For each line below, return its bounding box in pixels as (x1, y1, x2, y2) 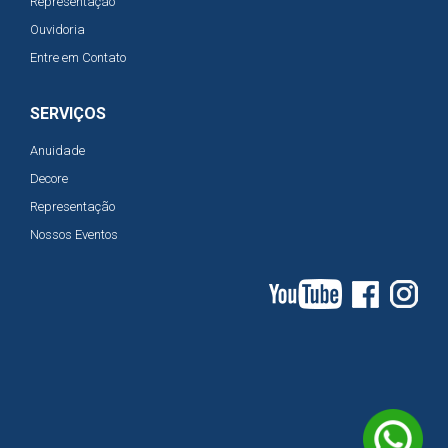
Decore (30, 170, 68, 186)
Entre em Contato (30, 49, 126, 65)
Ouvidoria (30, 21, 85, 37)
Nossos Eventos (30, 226, 118, 242)
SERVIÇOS (30, 103, 106, 123)
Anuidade (30, 142, 85, 158)
